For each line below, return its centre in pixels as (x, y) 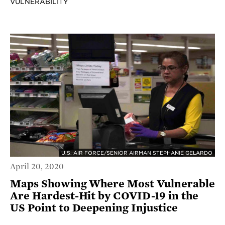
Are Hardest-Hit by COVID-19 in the (104, 196)
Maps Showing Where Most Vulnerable (113, 184)
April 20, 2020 (37, 166)
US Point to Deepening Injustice (94, 208)
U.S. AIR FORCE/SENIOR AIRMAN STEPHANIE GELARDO (137, 153)
